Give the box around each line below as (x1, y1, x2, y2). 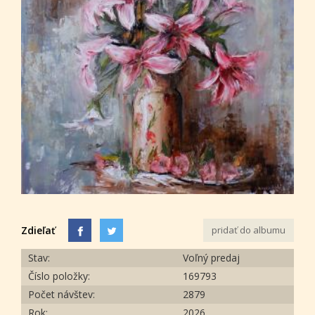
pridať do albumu (212, 224, 285, 237)
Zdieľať (21, 223, 56, 237)
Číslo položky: (28, 269, 90, 283)
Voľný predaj (183, 250, 240, 264)
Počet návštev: (28, 287, 95, 301)
